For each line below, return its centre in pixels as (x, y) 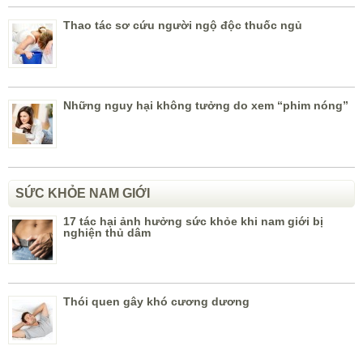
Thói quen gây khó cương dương (156, 302)
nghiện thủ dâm (107, 233)
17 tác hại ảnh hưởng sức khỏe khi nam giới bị (193, 222)
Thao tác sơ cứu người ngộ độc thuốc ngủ (183, 26)
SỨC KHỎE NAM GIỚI (83, 194)
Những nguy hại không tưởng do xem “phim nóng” (206, 106)
